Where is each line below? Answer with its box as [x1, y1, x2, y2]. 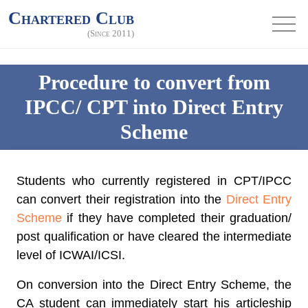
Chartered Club [8, 7, 134, 28]
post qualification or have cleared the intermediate [16, 230, 291, 243]
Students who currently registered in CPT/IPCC [16, 174, 291, 188]
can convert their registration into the [16, 192, 226, 206]
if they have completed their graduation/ [62, 211, 291, 225]
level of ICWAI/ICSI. [16, 248, 125, 262]
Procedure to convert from [38, 71, 270, 93]
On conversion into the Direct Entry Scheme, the [16, 278, 291, 291]
